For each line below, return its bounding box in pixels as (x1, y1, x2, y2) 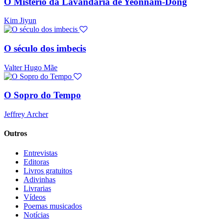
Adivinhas (24, 175, 55, 184)
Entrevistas (24, 148, 57, 157)
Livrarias (24, 184, 51, 192)
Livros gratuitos (24, 166, 72, 175)
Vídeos (24, 192, 46, 201)
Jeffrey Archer (4, 110, 48, 119)
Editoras (24, 157, 49, 166)
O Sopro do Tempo (4, 90, 81, 101)
